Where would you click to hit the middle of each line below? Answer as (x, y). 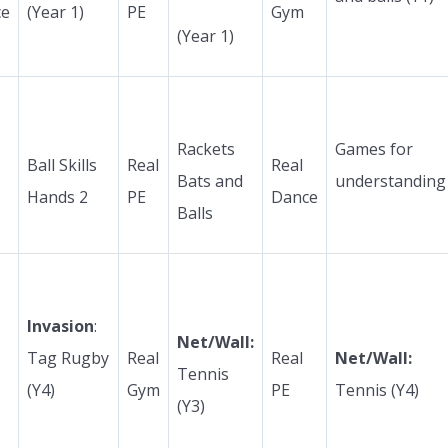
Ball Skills (62, 164)
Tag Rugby (68, 357)
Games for (374, 148)
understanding (390, 180)
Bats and (210, 180)
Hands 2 (57, 196)
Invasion (60, 325)
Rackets (206, 148)
